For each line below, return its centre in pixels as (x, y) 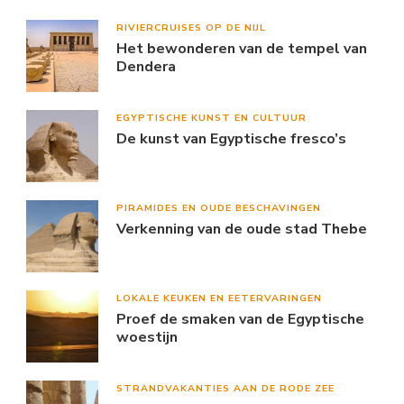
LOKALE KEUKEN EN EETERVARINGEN (219, 298)
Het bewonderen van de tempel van (242, 48)
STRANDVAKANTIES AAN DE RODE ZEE (225, 388)
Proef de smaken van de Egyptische (240, 319)
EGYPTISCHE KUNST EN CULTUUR (211, 117)
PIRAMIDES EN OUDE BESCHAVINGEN (219, 207)
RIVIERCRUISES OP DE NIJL (191, 27)
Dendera (146, 66)
